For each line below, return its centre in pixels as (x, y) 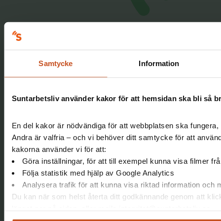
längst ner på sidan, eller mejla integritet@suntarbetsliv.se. (112, 208)
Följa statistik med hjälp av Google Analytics (98, 173)
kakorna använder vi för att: (59, 149)
